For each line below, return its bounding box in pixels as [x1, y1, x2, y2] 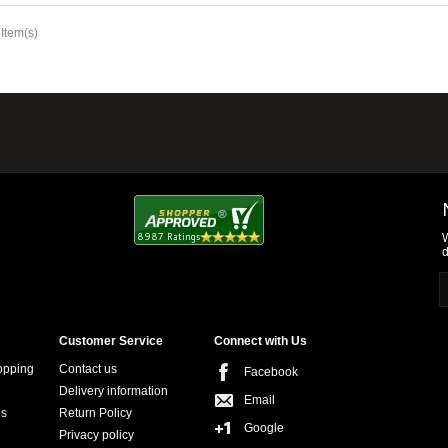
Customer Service [59, 334, 163, 348]
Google [244, 421, 284, 435]
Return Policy [59, 406, 132, 420]
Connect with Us [214, 334, 307, 348]
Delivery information [59, 384, 168, 398]
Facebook [244, 365, 298, 379]
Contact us [59, 362, 117, 376]
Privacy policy [59, 428, 134, 442]
